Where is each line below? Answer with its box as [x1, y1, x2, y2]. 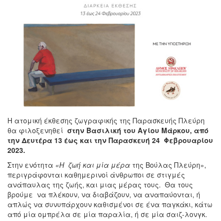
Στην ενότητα [7, 160, 53, 170]
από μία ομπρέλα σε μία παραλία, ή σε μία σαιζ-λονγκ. [7, 209, 209, 220]
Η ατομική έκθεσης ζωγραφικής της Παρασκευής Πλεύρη [7, 115, 205, 126]
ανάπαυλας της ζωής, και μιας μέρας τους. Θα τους [7, 180, 193, 190]
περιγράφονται [7, 170, 63, 180]
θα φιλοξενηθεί [7, 125, 67, 136]
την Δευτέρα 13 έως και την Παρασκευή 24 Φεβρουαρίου [7, 135, 213, 146]
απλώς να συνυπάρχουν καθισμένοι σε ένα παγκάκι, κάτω [7, 199, 213, 210]
